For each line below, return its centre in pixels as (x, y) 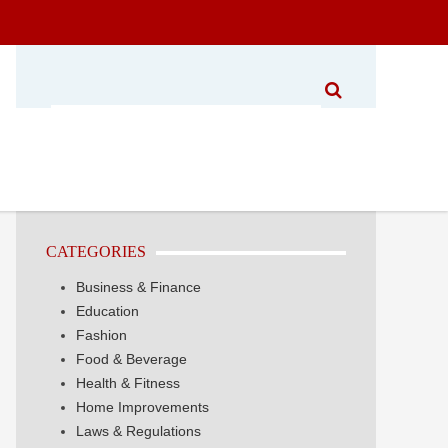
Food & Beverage (131, 359)
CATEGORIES (96, 251)
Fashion (101, 335)
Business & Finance (138, 287)
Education (107, 311)
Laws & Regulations (138, 431)
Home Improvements (142, 407)
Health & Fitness (128, 383)
